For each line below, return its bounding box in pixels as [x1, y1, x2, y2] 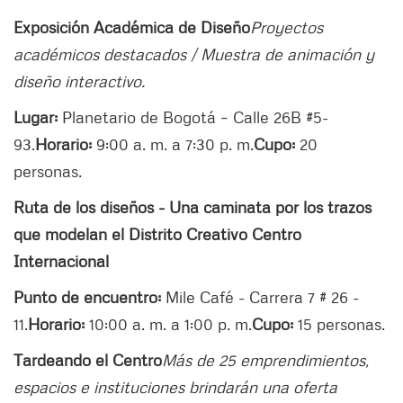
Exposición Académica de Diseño [13, 16, 250, 37]
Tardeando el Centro [13, 349, 162, 370]
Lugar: [13, 106, 58, 127]
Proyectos [250, 16, 323, 37]
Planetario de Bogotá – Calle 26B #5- [58, 106, 328, 127]
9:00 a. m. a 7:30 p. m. [92, 133, 254, 154]
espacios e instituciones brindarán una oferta [13, 376, 337, 397]
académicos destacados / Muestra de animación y [13, 43, 374, 64]
